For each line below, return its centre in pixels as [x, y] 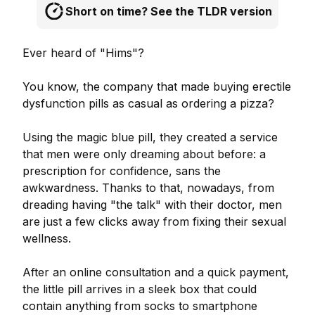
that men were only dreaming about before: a [144, 154]
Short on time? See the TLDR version [169, 11]
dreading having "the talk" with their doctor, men [152, 205]
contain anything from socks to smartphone [140, 306]
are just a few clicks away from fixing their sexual [154, 221]
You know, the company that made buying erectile [157, 86]
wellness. [49, 238]
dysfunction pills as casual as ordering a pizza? [148, 103]
